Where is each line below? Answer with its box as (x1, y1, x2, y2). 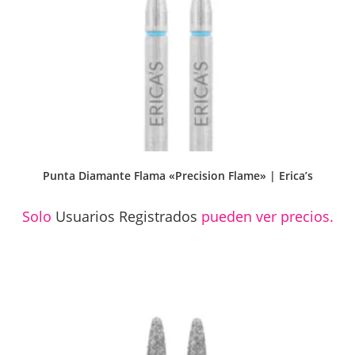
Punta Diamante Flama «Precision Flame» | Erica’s (42, 167, 313, 183)
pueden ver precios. (197, 206, 334, 226)
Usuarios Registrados (55, 206, 197, 226)
